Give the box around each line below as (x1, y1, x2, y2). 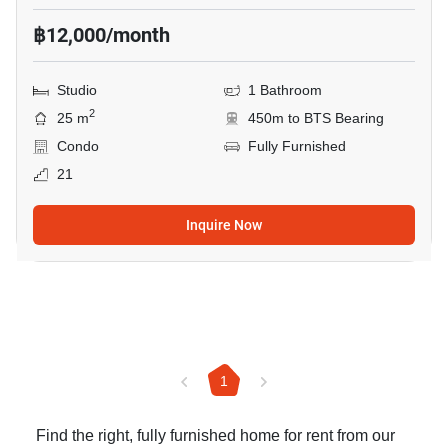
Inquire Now (186, 217, 262, 233)
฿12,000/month (33, 23, 170, 47)
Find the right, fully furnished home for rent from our (36, 426, 395, 446)
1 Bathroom (248, 82, 322, 99)
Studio (57, 82, 97, 99)
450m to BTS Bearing (248, 110, 384, 127)
